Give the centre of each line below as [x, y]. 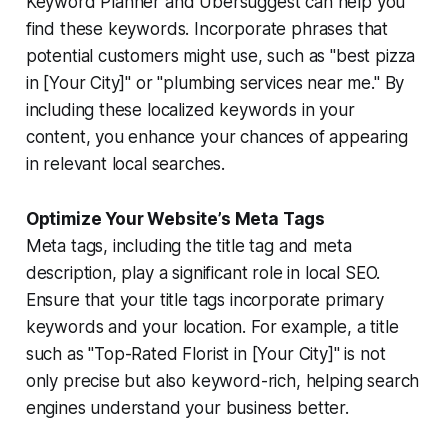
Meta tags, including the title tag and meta [188, 245]
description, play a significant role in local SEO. [203, 272]
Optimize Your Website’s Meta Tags [175, 218]
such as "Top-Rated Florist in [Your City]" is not [205, 353]
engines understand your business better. [187, 407]
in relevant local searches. [125, 163]
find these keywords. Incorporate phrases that [207, 28]
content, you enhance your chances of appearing [216, 136]
